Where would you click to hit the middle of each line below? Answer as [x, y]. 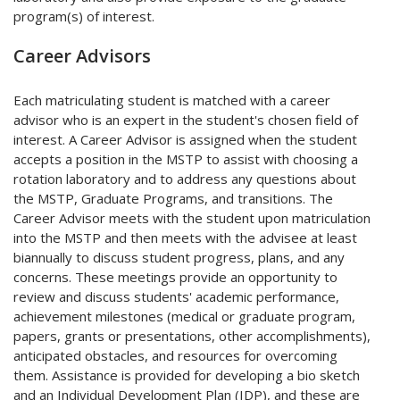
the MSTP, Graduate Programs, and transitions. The [173, 199]
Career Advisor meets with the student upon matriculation [192, 218]
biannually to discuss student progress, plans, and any [179, 258]
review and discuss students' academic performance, [176, 297]
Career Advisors [82, 56]
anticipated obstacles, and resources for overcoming [175, 356]
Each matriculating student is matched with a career [172, 100]
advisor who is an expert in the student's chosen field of [186, 120]
